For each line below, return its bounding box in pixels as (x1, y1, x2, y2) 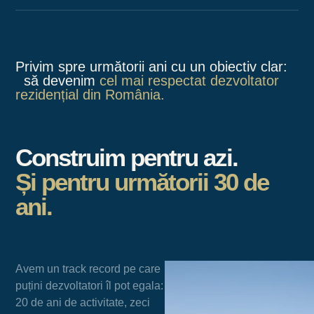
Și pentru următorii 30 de (15, 168, 269, 196)
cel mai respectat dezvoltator (100, 72, 280, 88)
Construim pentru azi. (15, 144, 238, 172)
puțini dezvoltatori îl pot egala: (15, 280, 164, 292)
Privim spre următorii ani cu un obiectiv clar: (15, 58, 288, 74)
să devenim (15, 72, 100, 88)
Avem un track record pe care (15, 263, 161, 275)
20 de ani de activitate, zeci (15, 296, 151, 309)
